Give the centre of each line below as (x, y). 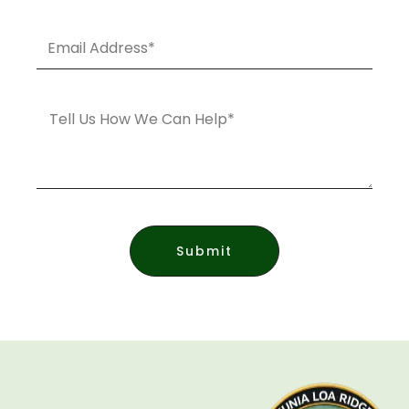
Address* (68, 54)
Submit (204, 251)
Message (68, 113)
